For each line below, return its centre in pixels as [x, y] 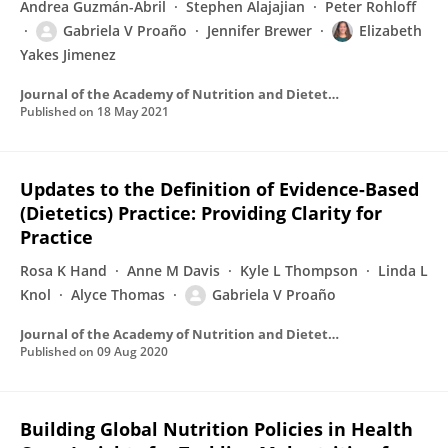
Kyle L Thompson [299, 270]
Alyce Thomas [118, 294]
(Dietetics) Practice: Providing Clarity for [201, 213]
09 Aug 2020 [132, 351]
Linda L [403, 270]
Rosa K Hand [63, 270]
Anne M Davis [173, 270]
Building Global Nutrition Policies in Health [216, 429]
